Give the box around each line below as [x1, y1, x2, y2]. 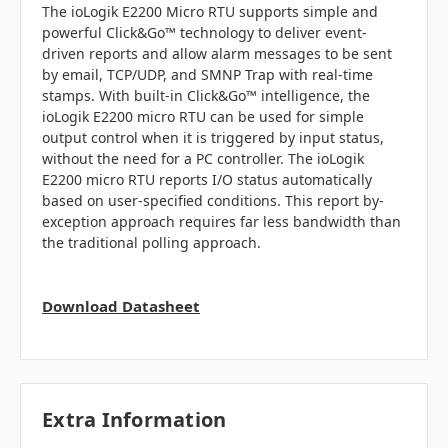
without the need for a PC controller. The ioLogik [42, 149, 364, 169]
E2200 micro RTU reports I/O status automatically [42, 170, 372, 190]
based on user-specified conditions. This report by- [42, 191, 384, 211]
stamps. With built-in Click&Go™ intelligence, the [42, 86, 370, 106]
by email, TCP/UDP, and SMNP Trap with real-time [42, 65, 373, 85]
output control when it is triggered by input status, [42, 128, 384, 148]
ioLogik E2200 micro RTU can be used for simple [42, 107, 364, 127]
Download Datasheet [42, 296, 200, 317]
